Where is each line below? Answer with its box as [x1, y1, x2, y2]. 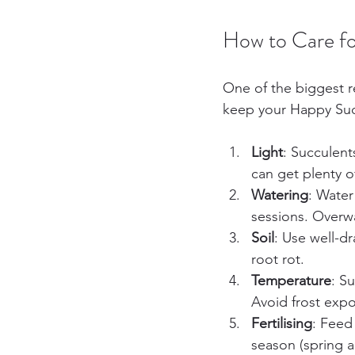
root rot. [251, 250, 304, 269]
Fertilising [251, 315, 312, 333]
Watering [251, 186, 308, 204]
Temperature [251, 272, 331, 290]
